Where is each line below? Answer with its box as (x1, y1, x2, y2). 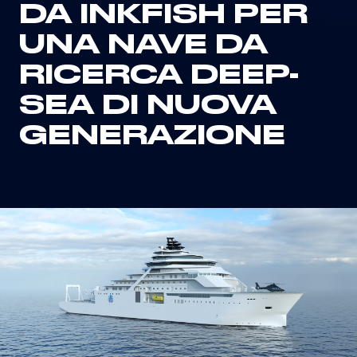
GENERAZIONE (19, 124, 285, 149)
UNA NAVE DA (19, 33, 268, 58)
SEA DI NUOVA (19, 93, 277, 119)
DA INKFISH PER (19, 2, 308, 28)
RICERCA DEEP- (19, 63, 299, 88)
